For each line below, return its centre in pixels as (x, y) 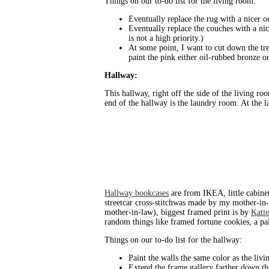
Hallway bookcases (137, 193)
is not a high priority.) (166, 38)
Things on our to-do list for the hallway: (173, 240)
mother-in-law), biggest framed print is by (178, 213)
